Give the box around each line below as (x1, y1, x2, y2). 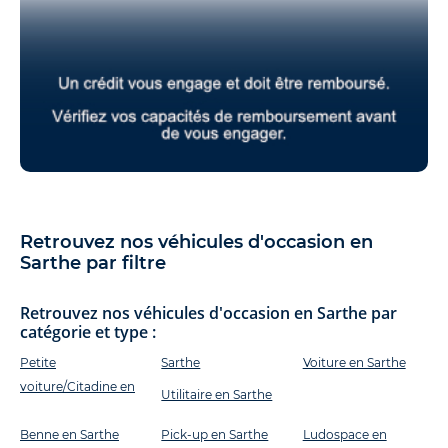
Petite (20, 355, 56, 371)
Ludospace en (302, 427, 387, 443)
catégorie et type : (20, 321, 156, 344)
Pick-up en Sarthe (161, 427, 269, 443)
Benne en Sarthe (20, 427, 119, 443)
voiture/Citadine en (20, 379, 135, 395)
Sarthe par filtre (20, 252, 166, 275)
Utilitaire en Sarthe (161, 387, 273, 403)
